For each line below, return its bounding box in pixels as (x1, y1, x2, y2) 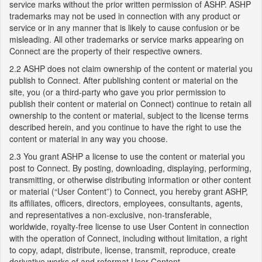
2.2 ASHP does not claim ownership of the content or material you (9, 63, 253, 74)
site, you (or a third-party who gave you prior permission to (9, 86, 226, 98)
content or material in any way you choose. (9, 133, 168, 144)
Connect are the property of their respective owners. (9, 45, 202, 57)
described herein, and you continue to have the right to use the (9, 121, 242, 133)
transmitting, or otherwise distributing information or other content (9, 174, 251, 185)
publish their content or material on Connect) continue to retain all (9, 98, 251, 109)
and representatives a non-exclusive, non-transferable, (9, 209, 212, 220)
